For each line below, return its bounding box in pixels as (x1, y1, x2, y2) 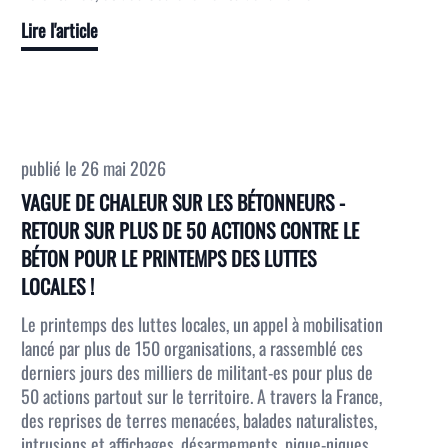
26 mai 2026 (81, 155, 167, 181)
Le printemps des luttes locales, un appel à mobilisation (21, 311, 384, 337)
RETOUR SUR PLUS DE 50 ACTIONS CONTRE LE (21, 215, 360, 245)
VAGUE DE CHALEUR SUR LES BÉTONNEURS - (21, 187, 346, 217)
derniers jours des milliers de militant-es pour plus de (21, 359, 374, 385)
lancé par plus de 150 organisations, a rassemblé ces (21, 335, 364, 361)
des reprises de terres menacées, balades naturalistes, (21, 407, 378, 433)
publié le (21, 155, 82, 181)
